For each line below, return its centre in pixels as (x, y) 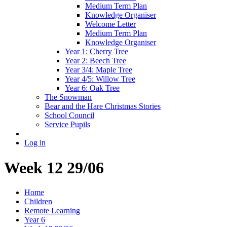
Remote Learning (52, 211)
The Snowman (68, 97)
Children (38, 202)
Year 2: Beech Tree (96, 61)
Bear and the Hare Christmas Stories (103, 106)
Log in (35, 143)
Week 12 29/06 (54, 167)
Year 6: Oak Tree (92, 88)
